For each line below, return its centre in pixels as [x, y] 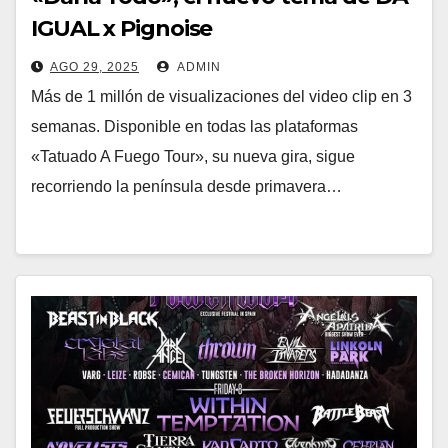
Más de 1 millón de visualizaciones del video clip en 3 [221, 97]
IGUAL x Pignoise [122, 29]
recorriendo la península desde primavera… [186, 187]
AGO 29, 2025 [94, 67]
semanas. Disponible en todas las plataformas [194, 127]
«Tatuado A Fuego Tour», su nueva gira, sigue [193, 157]
